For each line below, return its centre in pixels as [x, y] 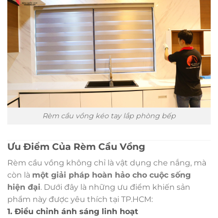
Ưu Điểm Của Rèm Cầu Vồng [76, 146]
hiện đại [24, 187]
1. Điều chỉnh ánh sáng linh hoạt [73, 212]
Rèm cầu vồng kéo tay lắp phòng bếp [109, 116]
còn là [20, 175]
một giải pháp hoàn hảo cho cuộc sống [111, 175]
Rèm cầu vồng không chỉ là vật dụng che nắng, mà [107, 163]
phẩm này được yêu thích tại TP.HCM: [80, 200]
